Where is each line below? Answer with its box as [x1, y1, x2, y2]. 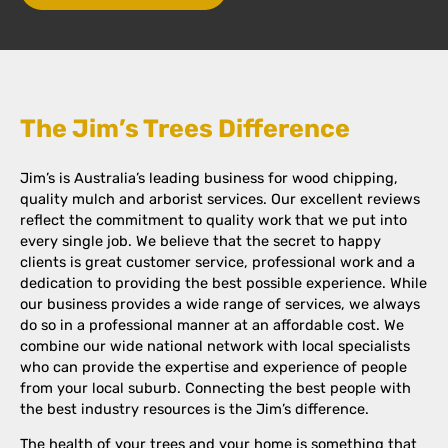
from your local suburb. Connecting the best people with [20, 378, 411, 397]
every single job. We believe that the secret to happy [20, 231, 381, 250]
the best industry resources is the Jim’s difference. [20, 399, 369, 418]
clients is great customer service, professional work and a [20, 252, 415, 271]
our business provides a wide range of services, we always [20, 294, 420, 313]
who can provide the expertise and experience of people [20, 357, 407, 376]
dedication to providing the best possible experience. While [20, 273, 427, 292]
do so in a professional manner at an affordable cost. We [20, 315, 404, 334]
